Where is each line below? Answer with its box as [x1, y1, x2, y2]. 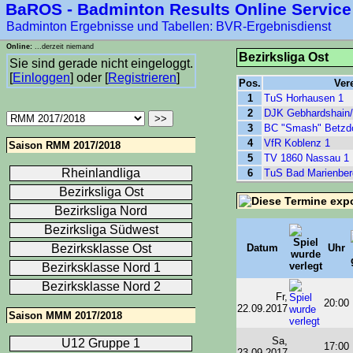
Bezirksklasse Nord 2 [41, 279, 161, 293]
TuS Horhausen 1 [264, 92, 344, 105]
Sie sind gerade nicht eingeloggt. [9, 57, 193, 70]
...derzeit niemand [32, 43, 94, 50]
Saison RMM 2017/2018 [9, 139, 121, 151]
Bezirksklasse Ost [50, 241, 151, 255]
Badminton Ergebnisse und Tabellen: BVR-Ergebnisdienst [6, 20, 331, 33]
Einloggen [13, 71, 70, 84]
